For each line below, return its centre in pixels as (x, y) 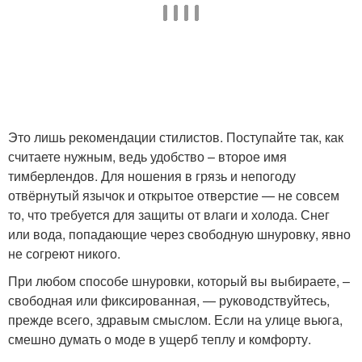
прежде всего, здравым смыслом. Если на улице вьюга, (175, 320)
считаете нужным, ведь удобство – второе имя (147, 156)
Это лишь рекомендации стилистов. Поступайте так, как (176, 137)
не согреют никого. (64, 253)
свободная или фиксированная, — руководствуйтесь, (169, 300)
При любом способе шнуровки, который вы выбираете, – (179, 281)
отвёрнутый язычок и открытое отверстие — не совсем (174, 195)
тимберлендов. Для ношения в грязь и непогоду (152, 176)
